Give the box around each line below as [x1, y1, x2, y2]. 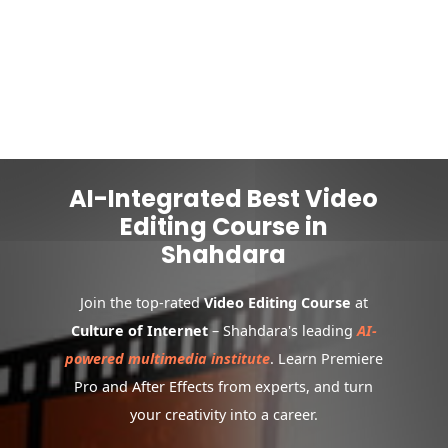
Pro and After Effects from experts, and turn [74, 376, 374, 396]
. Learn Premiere [269, 348, 383, 368]
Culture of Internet [70, 320, 208, 340]
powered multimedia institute [64, 348, 270, 368]
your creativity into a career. [129, 404, 318, 424]
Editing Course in [119, 209, 328, 243]
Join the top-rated [79, 292, 204, 312]
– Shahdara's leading [207, 320, 357, 340]
